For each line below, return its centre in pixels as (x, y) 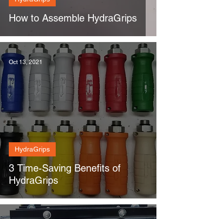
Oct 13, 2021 (26, 62)
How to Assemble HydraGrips (73, 18)
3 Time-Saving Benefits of (65, 168)
